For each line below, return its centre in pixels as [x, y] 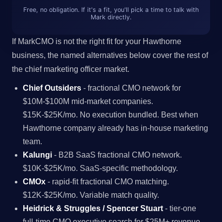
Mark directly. [111, 17]
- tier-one [180, 208]
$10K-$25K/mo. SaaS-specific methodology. [101, 168]
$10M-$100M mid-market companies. [88, 101]
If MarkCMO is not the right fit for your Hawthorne [97, 41]
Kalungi [38, 155]
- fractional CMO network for [131, 88]
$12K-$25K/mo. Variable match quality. [91, 195]
